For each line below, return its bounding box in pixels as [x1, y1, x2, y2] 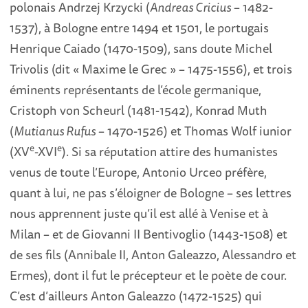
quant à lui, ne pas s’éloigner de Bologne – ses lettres [10, 182, 292, 202]
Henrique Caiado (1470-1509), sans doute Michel [10, 38, 273, 58]
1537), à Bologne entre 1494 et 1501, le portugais [10, 17, 269, 37]
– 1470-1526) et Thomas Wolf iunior [96, 120, 292, 140]
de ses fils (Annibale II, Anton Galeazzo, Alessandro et [10, 244, 297, 264]
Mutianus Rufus [14, 120, 96, 140]
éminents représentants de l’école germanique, [10, 79, 262, 99]
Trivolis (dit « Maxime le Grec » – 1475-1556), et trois [10, 58, 293, 78]
